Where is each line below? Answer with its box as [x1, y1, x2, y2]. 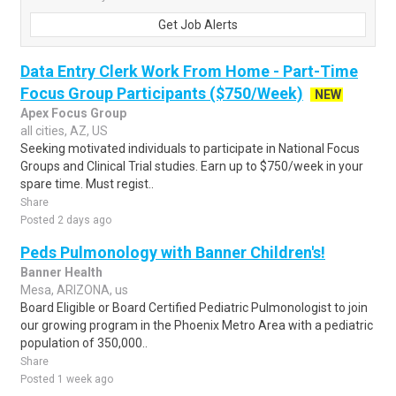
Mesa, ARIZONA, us [20, 283, 128, 297]
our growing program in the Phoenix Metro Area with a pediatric [20, 318, 373, 332]
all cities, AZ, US [20, 124, 108, 138]
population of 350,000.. [20, 336, 148, 350]
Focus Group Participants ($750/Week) [20, 84, 303, 103]
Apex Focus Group [20, 106, 126, 120]
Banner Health [20, 265, 103, 279]
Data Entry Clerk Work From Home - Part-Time [20, 62, 358, 80]
